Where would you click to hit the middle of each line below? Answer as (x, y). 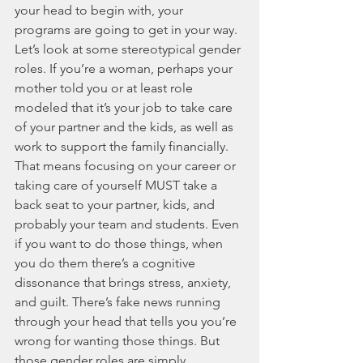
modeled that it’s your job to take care (125, 108)
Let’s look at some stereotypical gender (129, 49)
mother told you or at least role (105, 88)
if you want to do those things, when (120, 244)
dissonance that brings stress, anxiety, (124, 283)
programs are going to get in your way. (128, 30)
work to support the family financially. (123, 147)
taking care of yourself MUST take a (117, 186)
